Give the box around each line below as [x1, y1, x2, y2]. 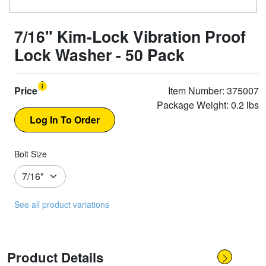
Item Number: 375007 [168, 84, 259, 97]
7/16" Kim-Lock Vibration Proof [14, 25, 246, 47]
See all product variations [14, 198, 109, 210]
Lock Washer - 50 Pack [14, 43, 185, 66]
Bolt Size [14, 148, 47, 160]
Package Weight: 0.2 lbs [157, 98, 259, 112]
